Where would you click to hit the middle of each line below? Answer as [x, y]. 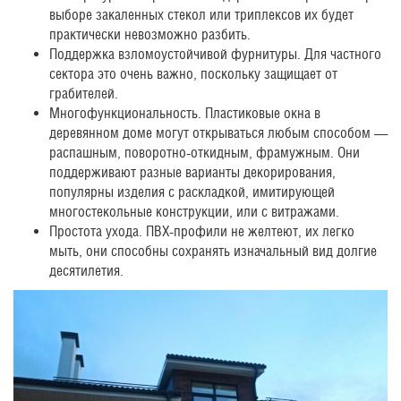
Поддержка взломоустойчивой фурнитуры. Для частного [215, 54]
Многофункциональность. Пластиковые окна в [185, 113]
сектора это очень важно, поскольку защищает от [193, 73]
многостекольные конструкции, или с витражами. [194, 211]
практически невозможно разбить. [150, 34]
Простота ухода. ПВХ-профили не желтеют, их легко [202, 231]
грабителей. [84, 93]
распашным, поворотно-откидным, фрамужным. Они [205, 152]
